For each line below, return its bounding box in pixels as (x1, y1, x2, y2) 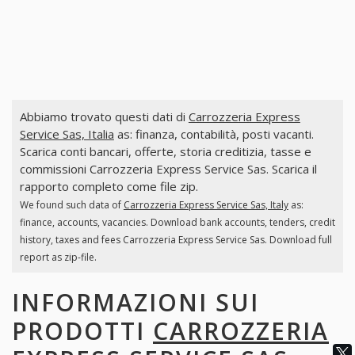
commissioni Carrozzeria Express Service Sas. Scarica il (19, 161, 317, 177)
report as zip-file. (19, 250, 97, 265)
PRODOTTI (12, 314, 153, 347)
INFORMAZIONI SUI (12, 285, 259, 319)
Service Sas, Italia (19, 126, 114, 143)
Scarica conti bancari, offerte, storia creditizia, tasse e (19, 143, 311, 160)
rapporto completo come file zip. (19, 178, 198, 195)
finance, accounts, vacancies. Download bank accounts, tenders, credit (19, 216, 335, 230)
